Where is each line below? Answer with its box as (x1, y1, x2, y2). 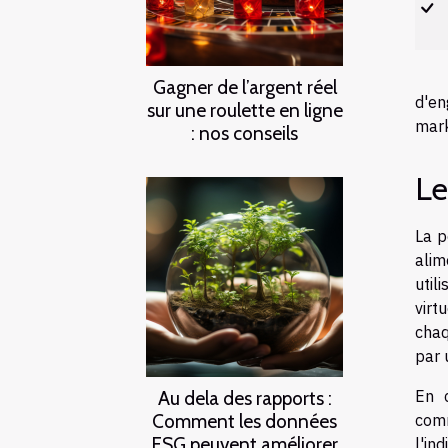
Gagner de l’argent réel (152, 74, 337, 99)
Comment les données (152, 408, 337, 433)
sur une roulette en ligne (146, 97, 343, 122)
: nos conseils (191, 120, 298, 145)
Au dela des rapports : (157, 385, 332, 410)
